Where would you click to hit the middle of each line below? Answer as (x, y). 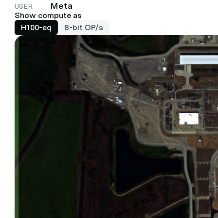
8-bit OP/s (84, 27)
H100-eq (36, 27)
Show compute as (48, 15)
